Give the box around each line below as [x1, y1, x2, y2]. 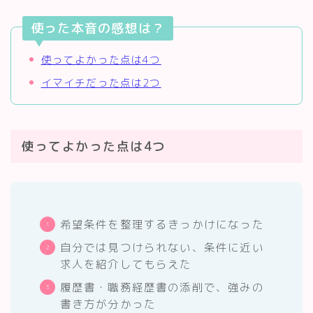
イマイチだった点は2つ [41, 75, 161, 90]
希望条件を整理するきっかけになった [59, 217, 264, 233]
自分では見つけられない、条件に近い [59, 240, 264, 256]
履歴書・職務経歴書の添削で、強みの [59, 279, 264, 296]
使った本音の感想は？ [31, 20, 165, 38]
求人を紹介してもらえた [59, 256, 192, 272]
